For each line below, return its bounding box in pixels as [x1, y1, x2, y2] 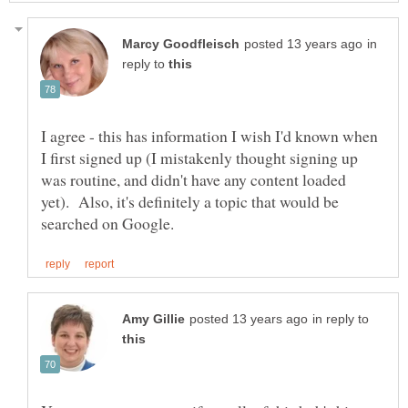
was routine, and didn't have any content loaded [41, 168, 346, 191]
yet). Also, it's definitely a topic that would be [41, 190, 339, 213]
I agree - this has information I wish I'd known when [41, 125, 378, 148]
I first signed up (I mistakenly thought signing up [41, 147, 358, 169]
